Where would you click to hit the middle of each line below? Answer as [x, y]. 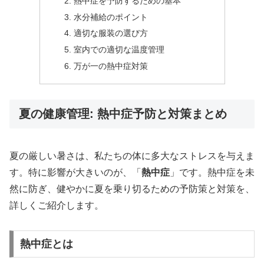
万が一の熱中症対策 [111, 66]
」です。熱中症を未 [212, 172]
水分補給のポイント [111, 17]
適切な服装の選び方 [111, 33]
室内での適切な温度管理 [119, 50]
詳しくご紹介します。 [57, 205]
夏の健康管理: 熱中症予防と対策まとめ [123, 114]
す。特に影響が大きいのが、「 [75, 172]
